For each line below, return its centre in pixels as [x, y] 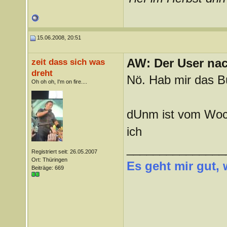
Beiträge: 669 [47, 168]
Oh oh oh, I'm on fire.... [59, 82]
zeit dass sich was [68, 62]
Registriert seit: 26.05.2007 [64, 152]
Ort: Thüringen [49, 160]
